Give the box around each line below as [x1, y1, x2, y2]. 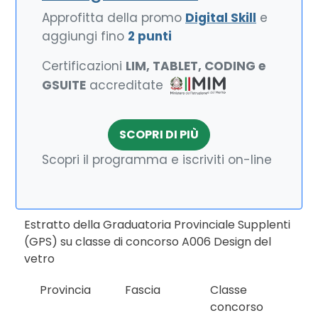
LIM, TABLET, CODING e [126, 57, 265, 75]
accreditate [86, 76, 167, 94]
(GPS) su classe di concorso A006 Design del [24, 234, 271, 250]
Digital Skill [185, 9, 256, 26]
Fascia [125, 282, 160, 298]
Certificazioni [42, 57, 126, 75]
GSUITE [42, 76, 86, 94]
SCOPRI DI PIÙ [119, 126, 199, 143]
